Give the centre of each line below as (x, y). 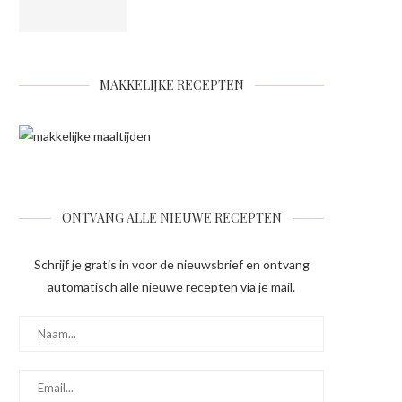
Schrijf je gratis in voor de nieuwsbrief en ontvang (171, 265)
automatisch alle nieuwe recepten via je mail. (171, 287)
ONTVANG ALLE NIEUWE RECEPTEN (171, 218)
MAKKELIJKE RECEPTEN (171, 85)
